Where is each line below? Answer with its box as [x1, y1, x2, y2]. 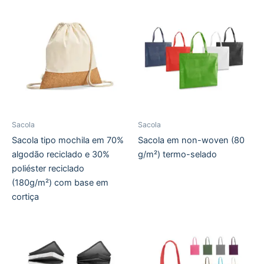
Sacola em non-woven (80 [138, 135, 245, 146]
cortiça [12, 192, 39, 203]
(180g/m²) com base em [12, 177, 108, 189]
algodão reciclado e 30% [12, 149, 110, 160]
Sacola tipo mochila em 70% [12, 135, 124, 146]
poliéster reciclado [12, 163, 84, 174]
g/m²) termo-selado [138, 149, 217, 160]
